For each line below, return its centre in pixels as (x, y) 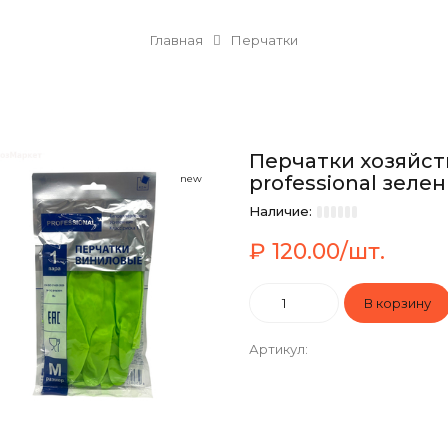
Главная (176, 40)
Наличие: (281, 211)
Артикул (277, 349)
